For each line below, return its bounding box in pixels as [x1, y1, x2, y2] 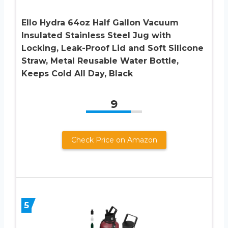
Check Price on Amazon [71, 135, 157, 145]
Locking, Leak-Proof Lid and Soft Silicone [21, 43, 204, 53]
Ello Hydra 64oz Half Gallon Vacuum [21, 17, 179, 27]
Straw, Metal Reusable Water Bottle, [21, 55, 179, 66]
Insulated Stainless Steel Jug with [21, 30, 171, 40]
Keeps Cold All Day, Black [21, 68, 133, 78]
